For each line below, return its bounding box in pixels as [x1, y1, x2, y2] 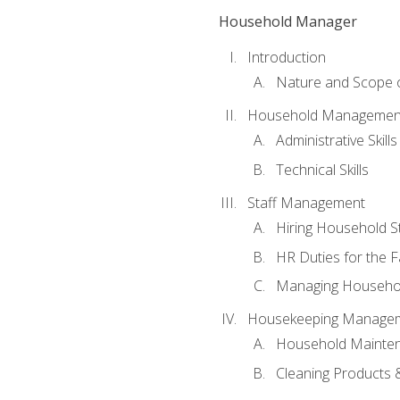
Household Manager [218, 11, 357, 31]
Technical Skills [275, 160, 369, 179]
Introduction [246, 47, 326, 68]
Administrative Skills [275, 130, 397, 151]
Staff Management [246, 192, 365, 212]
